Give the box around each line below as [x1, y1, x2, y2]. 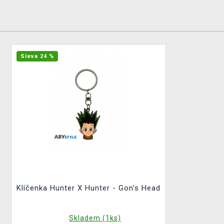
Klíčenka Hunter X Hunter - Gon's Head [16, 183, 160, 192]
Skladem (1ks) [69, 214, 121, 222]
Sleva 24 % [20, 53, 54, 59]
